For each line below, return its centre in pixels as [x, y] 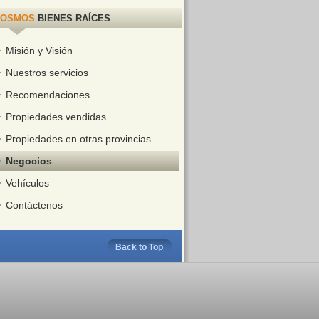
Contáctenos [34, 205]
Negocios [28, 161]
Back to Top [139, 247]
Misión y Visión [39, 51]
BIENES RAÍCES [72, 18]
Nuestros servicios [47, 73]
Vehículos [27, 183]
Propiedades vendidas [56, 117]
